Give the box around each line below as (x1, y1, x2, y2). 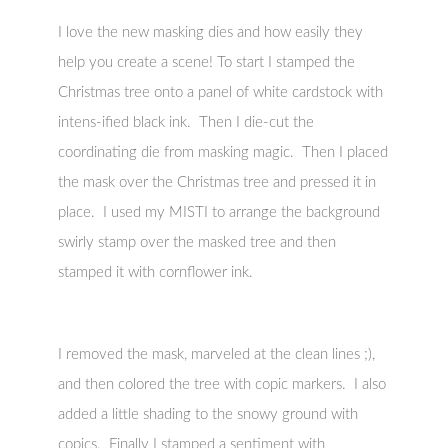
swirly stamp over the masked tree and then (58, 235, 337, 250)
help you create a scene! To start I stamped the (58, 55, 356, 70)
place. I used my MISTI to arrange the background (58, 205, 381, 220)
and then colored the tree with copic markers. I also (58, 377, 387, 392)
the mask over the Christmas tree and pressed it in (58, 175, 377, 190)
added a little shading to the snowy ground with (58, 407, 359, 422)
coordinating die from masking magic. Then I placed (58, 145, 389, 160)
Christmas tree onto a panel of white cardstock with (58, 85, 384, 100)
